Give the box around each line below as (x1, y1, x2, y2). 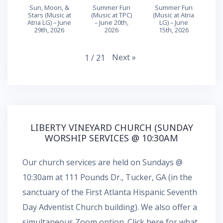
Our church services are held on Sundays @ (22, 156, 183, 168)
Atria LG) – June (27, 18, 72, 27)
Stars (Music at (27, 10, 71, 20)
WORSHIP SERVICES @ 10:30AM (45, 131, 178, 144)
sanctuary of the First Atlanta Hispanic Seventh (22, 186, 197, 198)
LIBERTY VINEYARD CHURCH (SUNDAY (30, 121, 193, 133)
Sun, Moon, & (29, 3, 70, 12)
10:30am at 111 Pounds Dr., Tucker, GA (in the (22, 171, 192, 183)
